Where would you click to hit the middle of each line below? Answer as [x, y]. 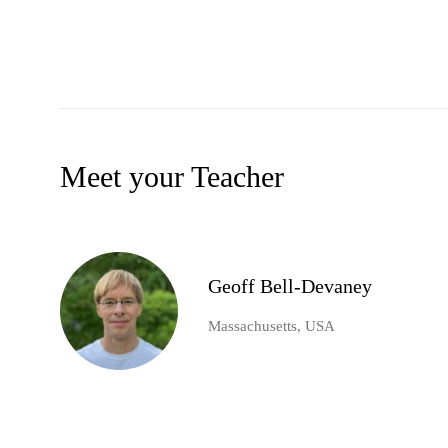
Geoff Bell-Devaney [290, 286]
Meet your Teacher [172, 177]
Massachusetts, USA [271, 326]
